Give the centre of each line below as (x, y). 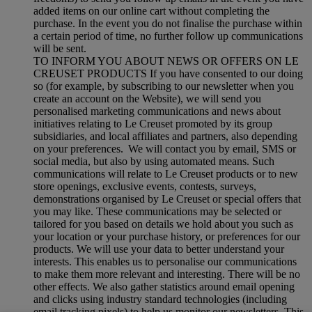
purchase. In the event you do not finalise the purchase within (168, 23)
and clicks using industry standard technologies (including (160, 299)
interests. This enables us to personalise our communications (165, 261)
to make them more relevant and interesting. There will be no (167, 274)
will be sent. (60, 48)
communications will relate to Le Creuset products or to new (166, 173)
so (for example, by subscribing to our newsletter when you (164, 86)
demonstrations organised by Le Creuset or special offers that (167, 198)
